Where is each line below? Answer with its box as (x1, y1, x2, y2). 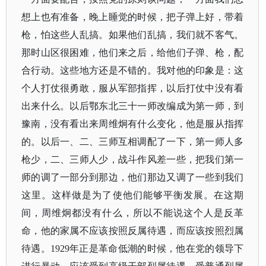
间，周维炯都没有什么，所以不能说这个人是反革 (21, 208, 244, 218)
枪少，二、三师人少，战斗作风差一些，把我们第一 (21, 154, 244, 164)
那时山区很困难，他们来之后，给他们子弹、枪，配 (21, 47, 244, 58)
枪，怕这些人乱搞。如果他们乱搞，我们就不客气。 (21, 30, 244, 40)
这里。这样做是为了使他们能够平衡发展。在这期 (21, 190, 244, 200)
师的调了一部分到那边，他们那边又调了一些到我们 (21, 172, 244, 182)
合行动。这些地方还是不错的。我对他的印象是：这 (21, 65, 244, 75)
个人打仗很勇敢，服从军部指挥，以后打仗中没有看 (21, 83, 244, 93)
